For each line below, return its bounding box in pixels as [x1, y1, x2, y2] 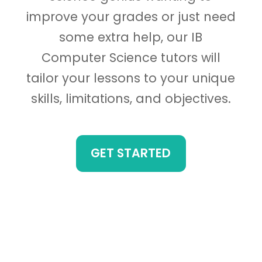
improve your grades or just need [26, 8, 236, 26]
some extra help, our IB [59, 29, 203, 46]
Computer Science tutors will [41, 49, 220, 67]
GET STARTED [91, 144, 171, 162]
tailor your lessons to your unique [26, 70, 236, 87]
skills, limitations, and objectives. [30, 90, 231, 108]
